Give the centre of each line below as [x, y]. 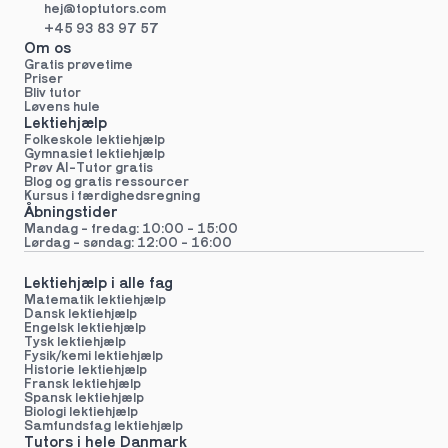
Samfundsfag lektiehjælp [103, 426]
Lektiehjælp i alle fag [98, 284]
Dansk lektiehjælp [80, 314]
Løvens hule [62, 107]
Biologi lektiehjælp [81, 412]
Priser [43, 79]
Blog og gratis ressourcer [106, 182]
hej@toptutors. [91, 9]
